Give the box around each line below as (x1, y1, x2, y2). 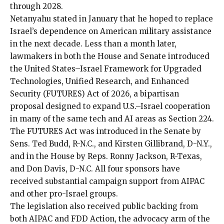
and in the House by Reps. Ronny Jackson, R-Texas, (10, 151, 202, 161)
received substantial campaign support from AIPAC (10, 176, 204, 186)
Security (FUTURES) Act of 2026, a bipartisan (10, 88, 179, 98)
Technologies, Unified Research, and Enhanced (10, 76, 189, 86)
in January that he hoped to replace (77, 13, 213, 23)
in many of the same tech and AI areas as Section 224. (10, 113, 214, 123)
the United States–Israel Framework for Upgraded (10, 63, 201, 73)
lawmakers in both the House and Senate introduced (10, 51, 209, 61)
